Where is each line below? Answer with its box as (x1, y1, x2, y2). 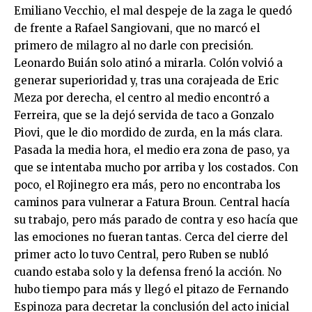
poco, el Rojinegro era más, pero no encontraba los (14, 178, 281, 192)
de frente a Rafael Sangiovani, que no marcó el (14, 22, 260, 35)
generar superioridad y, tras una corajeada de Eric (14, 74, 279, 87)
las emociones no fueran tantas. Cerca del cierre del (14, 231, 288, 244)
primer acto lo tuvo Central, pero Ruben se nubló (14, 248, 268, 261)
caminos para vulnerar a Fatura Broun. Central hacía (14, 196, 290, 209)
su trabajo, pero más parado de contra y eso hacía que (14, 213, 298, 226)
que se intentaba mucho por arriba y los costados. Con (14, 161, 298, 174)
